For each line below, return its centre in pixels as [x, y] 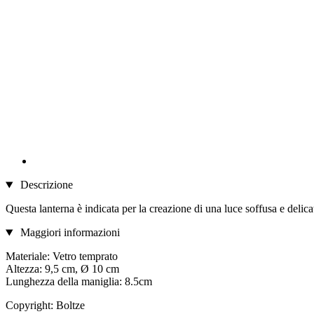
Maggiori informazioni [68, 233]
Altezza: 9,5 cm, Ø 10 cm [62, 269]
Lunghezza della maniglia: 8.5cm [79, 282]
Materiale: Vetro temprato [62, 257]
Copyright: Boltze [45, 306]
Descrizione [45, 185]
